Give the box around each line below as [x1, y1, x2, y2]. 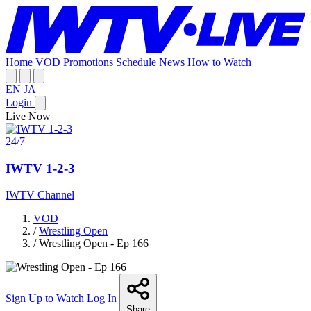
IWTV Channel [6, 189, 74, 201]
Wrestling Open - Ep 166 [39, 237, 149, 250]
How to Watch [187, 56, 251, 68]
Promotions [63, 56, 116, 68]
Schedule [116, 56, 159, 68]
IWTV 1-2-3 [6, 160, 75, 176]
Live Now [6, 110, 51, 122]
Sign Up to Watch [6, 292, 87, 305]
